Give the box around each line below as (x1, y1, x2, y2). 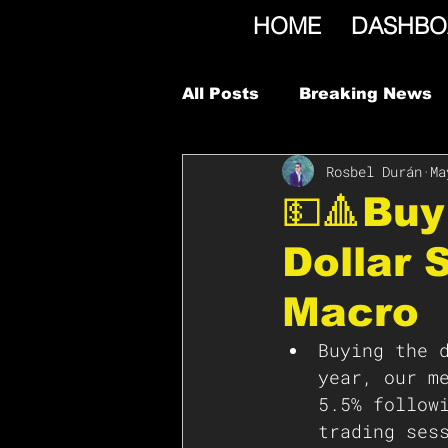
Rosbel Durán (326, 161, 422, 181)
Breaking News (299, 85, 432, 102)
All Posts (182, 85, 259, 102)
